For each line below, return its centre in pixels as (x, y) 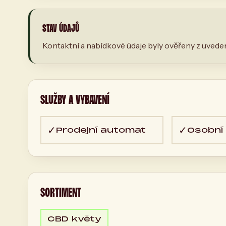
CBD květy (74, 219)
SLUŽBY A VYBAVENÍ (75, 100)
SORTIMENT (61, 192)
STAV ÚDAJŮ (61, 28)
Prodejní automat (101, 130)
